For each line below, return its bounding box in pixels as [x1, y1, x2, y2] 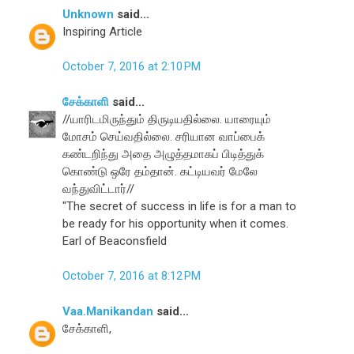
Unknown [62, 6, 115, 21]
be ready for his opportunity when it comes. [62, 216, 289, 231]
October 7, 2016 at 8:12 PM [62, 269, 201, 284]
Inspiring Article [62, 24, 143, 39]
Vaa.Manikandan [62, 303, 154, 318]
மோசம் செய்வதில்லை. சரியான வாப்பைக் [62, 129, 265, 144]
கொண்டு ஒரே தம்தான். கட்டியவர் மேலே [62, 164, 258, 179]
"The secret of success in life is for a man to [62, 198, 297, 213]
